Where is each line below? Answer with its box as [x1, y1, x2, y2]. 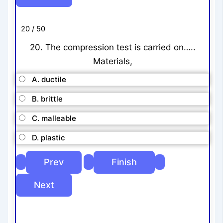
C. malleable [32, 113, 77, 123]
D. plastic [32, 133, 66, 143]
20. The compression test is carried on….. [29, 42, 196, 52]
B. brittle [32, 94, 63, 104]
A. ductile [32, 75, 67, 85]
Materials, [93, 56, 132, 66]
